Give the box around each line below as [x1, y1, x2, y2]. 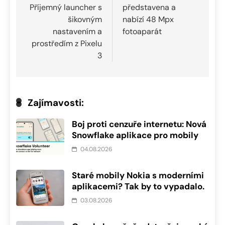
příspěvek [26, 7, 84, 23]
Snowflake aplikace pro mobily [72, 129, 198, 141]
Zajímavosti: [28, 96, 84, 109]
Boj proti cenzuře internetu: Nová [72, 118, 206, 130]
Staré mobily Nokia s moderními [72, 169, 204, 181]
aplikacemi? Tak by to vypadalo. [72, 180, 204, 192]
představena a [123, 2, 176, 13]
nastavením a [53, 26, 102, 37]
